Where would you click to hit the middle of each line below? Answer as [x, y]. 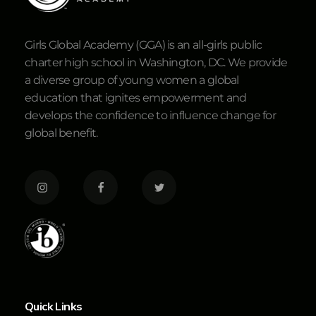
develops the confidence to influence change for [151, 116]
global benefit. [61, 133]
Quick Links [54, 306]
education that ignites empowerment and [136, 98]
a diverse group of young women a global [132, 80]
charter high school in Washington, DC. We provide [156, 63]
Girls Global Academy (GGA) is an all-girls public [144, 45]
